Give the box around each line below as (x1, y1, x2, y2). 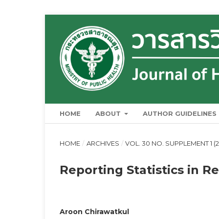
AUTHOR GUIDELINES (143, 109, 217, 117)
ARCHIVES (86, 139, 119, 147)
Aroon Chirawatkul (60, 207, 129, 216)
